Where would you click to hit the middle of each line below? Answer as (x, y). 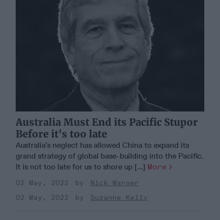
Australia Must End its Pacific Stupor (107, 122)
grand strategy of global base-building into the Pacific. (110, 156)
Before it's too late (61, 134)
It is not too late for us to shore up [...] (82, 166)
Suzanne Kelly (119, 197)
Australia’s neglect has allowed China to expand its (102, 145)
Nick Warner (115, 183)
